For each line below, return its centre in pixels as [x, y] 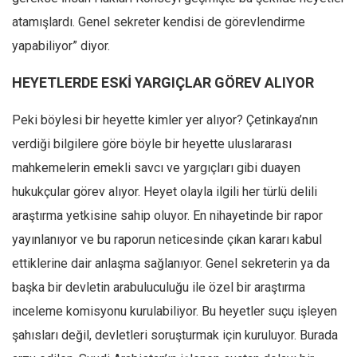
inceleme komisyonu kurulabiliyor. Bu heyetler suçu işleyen [175, 312]
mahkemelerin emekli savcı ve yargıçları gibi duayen [156, 168]
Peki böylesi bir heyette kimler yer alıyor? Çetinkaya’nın [165, 120]
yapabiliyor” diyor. [61, 46]
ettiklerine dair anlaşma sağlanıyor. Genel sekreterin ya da [171, 264]
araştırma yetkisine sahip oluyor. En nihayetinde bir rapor [167, 216]
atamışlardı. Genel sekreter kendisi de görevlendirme [159, 22]
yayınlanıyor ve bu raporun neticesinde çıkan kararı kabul [167, 240]
